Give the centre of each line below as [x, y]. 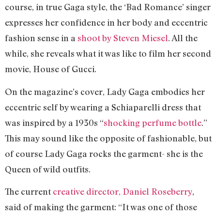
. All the [183, 38]
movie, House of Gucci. [52, 69]
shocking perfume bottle [153, 122]
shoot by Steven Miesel [123, 38]
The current [29, 192]
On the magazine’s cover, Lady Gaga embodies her [105, 91]
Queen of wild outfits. [49, 169]
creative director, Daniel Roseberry [123, 192]
